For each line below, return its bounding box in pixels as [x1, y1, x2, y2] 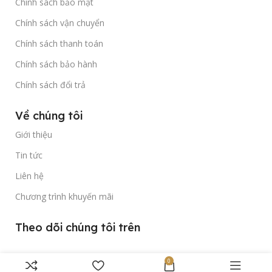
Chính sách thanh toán [15, 37, 103, 49]
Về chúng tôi [15, 108, 83, 123]
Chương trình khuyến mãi [15, 190, 114, 202]
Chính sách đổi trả [15, 78, 86, 90]
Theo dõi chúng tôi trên [15, 220, 140, 234]
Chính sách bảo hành [15, 58, 97, 70]
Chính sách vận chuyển [15, 16, 104, 29]
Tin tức [15, 149, 42, 161]
